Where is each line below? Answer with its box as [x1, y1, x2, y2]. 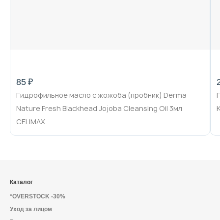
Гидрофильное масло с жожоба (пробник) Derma [16, 90, 187, 100]
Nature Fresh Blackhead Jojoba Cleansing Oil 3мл [16, 104, 182, 113]
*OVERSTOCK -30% [10, 193, 65, 200]
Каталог [10, 179, 33, 186]
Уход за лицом [10, 206, 52, 213]
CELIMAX [16, 117, 45, 126]
